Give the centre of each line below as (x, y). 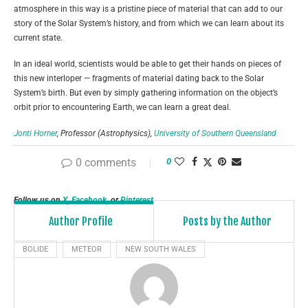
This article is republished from (70, 159)
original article (101, 174)
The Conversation (158, 159)
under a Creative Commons (239, 159)
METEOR (87, 249)
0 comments (106, 163)
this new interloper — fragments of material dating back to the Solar (139, 78)
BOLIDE (35, 249)
